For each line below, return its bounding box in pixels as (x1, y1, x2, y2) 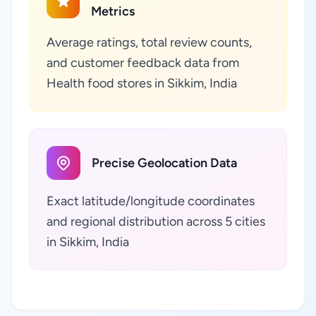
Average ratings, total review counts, (47, 35, 252, 50)
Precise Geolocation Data (92, 155, 237, 171)
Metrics (91, 4, 135, 19)
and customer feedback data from (47, 55, 239, 71)
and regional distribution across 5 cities (47, 214, 265, 229)
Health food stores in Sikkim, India (47, 75, 237, 91)
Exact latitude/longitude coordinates (47, 193, 255, 209)
